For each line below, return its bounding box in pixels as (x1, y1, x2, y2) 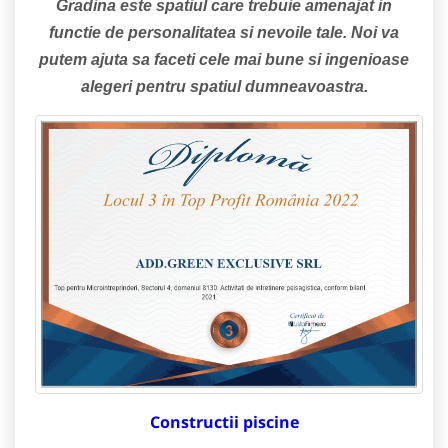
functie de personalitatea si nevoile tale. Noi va (49, 23, 399, 41)
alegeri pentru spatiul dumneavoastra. (80, 77, 368, 95)
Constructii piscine (149, 410, 299, 433)
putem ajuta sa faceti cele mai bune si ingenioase (39, 50, 409, 68)
